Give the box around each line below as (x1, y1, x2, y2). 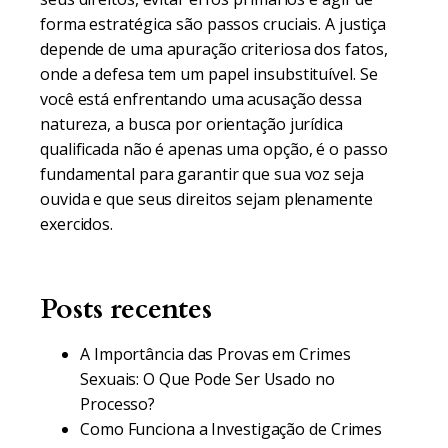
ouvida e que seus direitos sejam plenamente (40, 188, 373, 210)
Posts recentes (40, 290, 212, 328)
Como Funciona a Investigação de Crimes (80, 418, 383, 440)
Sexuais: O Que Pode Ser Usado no (80, 368, 335, 390)
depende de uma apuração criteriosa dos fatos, (40, 38, 388, 60)
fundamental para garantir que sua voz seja (40, 163, 364, 185)
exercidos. (40, 213, 114, 235)
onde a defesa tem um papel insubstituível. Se (40, 63, 378, 85)
